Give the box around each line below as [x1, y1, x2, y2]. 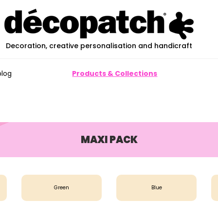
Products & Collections [72, 69, 158, 78]
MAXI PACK [80, 133, 138, 147]
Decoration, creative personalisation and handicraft [5, 41, 192, 51]
